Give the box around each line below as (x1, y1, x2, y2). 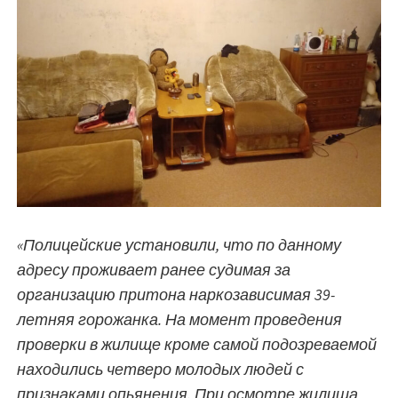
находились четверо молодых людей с (17, 359, 304, 380)
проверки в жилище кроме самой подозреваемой (17, 334, 377, 355)
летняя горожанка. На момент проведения (17, 309, 342, 330)
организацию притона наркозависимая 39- (17, 284, 335, 306)
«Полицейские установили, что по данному (17, 235, 341, 256)
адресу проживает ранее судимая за (17, 259, 291, 281)
